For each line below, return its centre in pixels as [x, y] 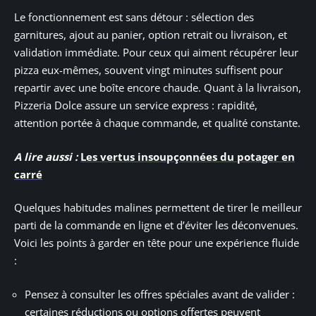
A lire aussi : [46, 156]
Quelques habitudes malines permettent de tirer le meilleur [158, 208]
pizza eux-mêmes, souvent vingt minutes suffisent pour [148, 70]
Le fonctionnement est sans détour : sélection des [134, 17]
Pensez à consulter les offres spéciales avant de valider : [160, 294]
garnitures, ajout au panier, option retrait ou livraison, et [151, 35]
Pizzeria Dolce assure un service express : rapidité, [136, 105]
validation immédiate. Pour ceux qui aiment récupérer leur [156, 53]
